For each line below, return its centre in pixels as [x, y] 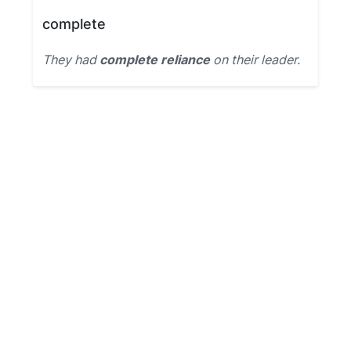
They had [71, 60]
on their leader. [255, 60]
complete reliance [155, 60]
